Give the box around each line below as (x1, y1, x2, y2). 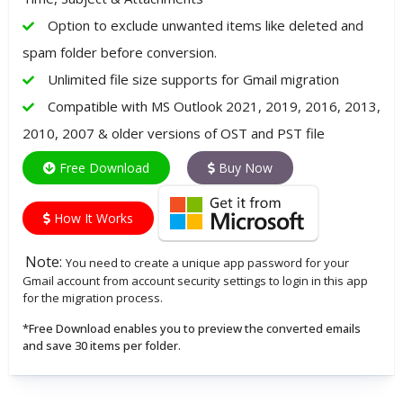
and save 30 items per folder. (22, 337, 181, 354)
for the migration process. (22, 290, 163, 307)
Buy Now (215, 159, 273, 177)
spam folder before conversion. (22, 43, 217, 62)
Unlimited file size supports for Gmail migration (48, 70, 339, 89)
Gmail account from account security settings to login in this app (22, 273, 368, 290)
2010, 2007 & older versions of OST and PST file (22, 124, 325, 143)
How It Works (50, 209, 133, 227)
